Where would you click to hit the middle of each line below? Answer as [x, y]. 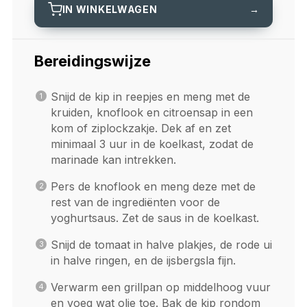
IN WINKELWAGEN [110, 9]
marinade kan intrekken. [113, 160]
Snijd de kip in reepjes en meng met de [150, 97]
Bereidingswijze [92, 61]
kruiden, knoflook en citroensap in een [151, 113]
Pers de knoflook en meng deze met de [153, 187]
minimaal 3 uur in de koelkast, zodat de [152, 144]
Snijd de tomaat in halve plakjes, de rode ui [161, 245]
